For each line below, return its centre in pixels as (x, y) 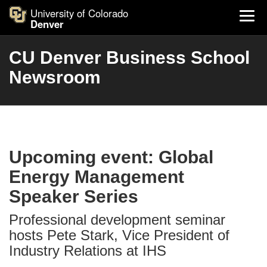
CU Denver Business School (129, 58)
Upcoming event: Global (111, 157)
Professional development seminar (117, 220)
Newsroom (55, 77)
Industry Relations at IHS (88, 251)
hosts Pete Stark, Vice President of (119, 235)
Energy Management (97, 177)
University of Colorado (79, 13)
